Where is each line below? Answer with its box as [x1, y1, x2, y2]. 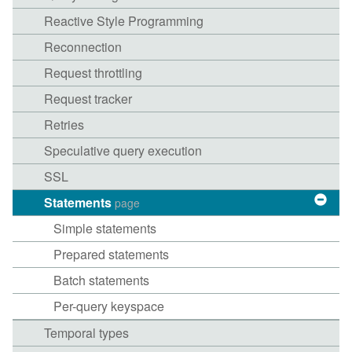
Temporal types [44, 324, 129, 342]
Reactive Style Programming [44, 12, 203, 30]
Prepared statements [53, 245, 169, 263]
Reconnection [44, 38, 122, 56]
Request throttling [44, 64, 142, 82]
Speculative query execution [44, 141, 202, 159]
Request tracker [44, 90, 132, 108]
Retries [44, 115, 84, 134]
